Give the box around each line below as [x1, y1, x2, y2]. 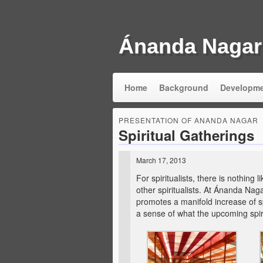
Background [159, 82, 208, 93]
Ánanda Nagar [118, 34, 262, 58]
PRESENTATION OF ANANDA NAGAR [118, 115, 258, 125]
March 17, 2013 [136, 155, 186, 165]
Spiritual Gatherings [118, 125, 254, 145]
